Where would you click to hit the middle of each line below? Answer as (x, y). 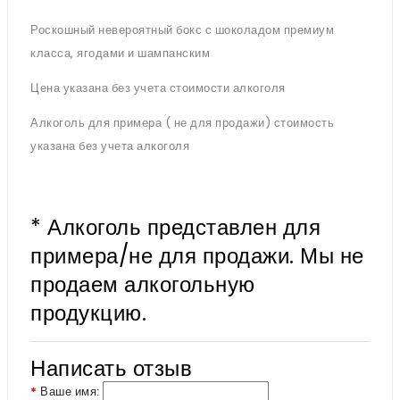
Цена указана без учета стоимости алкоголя (158, 88)
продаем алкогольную (143, 284)
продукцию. (88, 313)
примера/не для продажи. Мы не (197, 256)
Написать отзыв (111, 368)
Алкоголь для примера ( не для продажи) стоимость (182, 123)
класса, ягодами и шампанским (120, 53)
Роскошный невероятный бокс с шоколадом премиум (182, 30)
